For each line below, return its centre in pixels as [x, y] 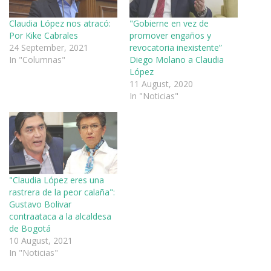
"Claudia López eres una [57, 180]
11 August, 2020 [161, 84]
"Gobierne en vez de [169, 24]
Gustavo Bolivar [40, 204]
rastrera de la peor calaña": [62, 192]
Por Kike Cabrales [44, 36]
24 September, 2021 [49, 48]
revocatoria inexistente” [176, 48]
